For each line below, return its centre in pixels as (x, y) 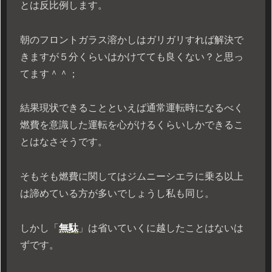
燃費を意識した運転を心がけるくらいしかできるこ (132, 125)
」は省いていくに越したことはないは (161, 228)
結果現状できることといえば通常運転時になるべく (132, 108)
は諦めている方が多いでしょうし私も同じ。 (117, 194)
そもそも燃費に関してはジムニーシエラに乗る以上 (132, 177)
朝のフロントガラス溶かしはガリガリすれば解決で (132, 39)
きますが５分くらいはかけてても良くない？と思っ (132, 56)
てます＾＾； (49, 73)
